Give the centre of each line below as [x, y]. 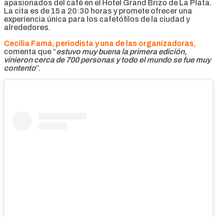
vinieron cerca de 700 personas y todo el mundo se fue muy [107, 60]
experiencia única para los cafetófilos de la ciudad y [97, 19]
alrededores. [27, 27]
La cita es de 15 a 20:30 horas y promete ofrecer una [98, 11]
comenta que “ [30, 51]
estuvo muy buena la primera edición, [122, 51]
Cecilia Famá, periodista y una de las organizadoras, [100, 43]
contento [20, 68]
